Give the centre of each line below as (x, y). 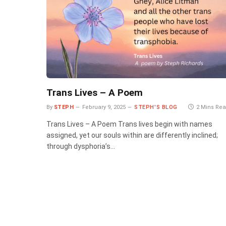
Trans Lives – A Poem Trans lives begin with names (129, 124)
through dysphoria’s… (81, 146)
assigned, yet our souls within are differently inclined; (132, 135)
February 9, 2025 (104, 107)
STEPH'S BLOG (156, 107)
